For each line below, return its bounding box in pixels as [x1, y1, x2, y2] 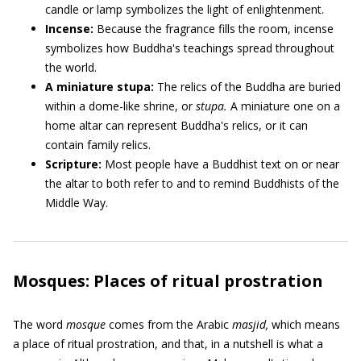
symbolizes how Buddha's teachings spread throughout [45, 40, 334, 56]
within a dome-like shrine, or [45, 98, 196, 114]
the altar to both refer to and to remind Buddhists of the [45, 176, 339, 191]
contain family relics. [45, 137, 151, 152]
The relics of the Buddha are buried [157, 79, 341, 94]
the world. [45, 60, 97, 75]
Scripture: [45, 156, 105, 172]
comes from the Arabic [109, 317, 232, 332]
